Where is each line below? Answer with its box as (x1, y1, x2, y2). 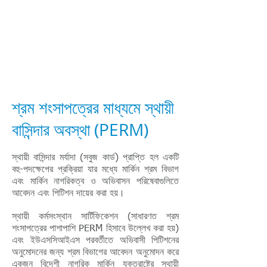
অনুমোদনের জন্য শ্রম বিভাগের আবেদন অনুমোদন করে (12, 248, 179, 257)
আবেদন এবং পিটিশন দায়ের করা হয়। (12, 189, 125, 198)
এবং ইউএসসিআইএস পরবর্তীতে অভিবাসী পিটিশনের (12, 236, 179, 246)
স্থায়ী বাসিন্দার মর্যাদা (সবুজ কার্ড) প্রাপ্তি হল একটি (12, 153, 179, 163)
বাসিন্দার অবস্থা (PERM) (12, 119, 148, 141)
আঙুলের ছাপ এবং (74, 57, 118, 64)
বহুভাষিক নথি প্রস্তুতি (69, 66, 123, 74)
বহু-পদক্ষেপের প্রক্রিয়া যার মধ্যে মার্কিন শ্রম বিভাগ (12, 165, 179, 175)
